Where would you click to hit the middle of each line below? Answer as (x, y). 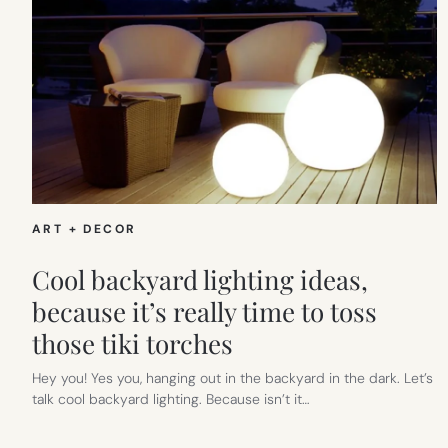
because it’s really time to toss (204, 311)
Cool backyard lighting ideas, (200, 279)
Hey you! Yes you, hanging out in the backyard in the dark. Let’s (232, 377)
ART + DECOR (84, 228)
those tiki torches (132, 343)
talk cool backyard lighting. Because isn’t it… (171, 398)
